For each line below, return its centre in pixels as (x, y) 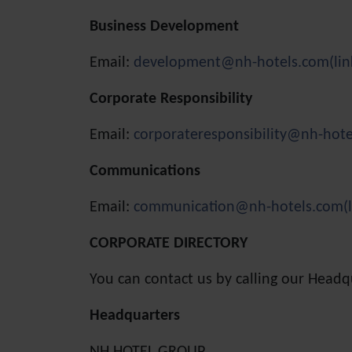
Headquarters (135, 316)
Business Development (164, 27)
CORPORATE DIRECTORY (169, 244)
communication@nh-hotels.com (238, 207)
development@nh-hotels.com (231, 63)
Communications (145, 171)
